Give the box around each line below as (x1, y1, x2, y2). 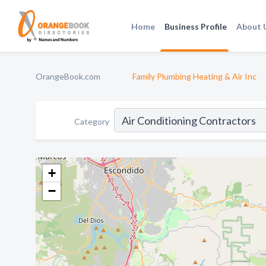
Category (74, 116, 109, 126)
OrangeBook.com (36, 71, 100, 81)
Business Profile (164, 21, 227, 31)
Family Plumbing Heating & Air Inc (132, 71, 256, 81)
